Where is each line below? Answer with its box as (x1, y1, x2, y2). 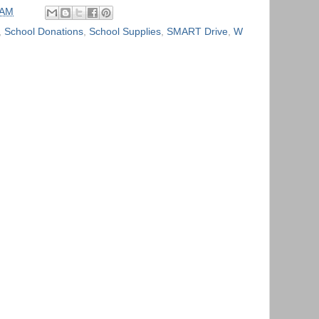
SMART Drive (167, 26, 228, 38)
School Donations (4, 26, 83, 38)
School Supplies (89, 26, 161, 38)
